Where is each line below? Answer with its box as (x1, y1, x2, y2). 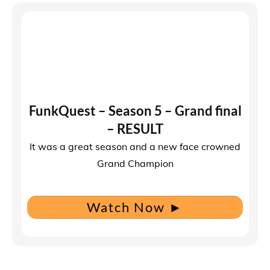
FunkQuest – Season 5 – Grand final (28, 102, 242, 119)
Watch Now (87, 199, 165, 215)
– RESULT (107, 121, 163, 137)
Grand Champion (96, 157, 174, 169)
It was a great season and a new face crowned (30, 140, 240, 152)
